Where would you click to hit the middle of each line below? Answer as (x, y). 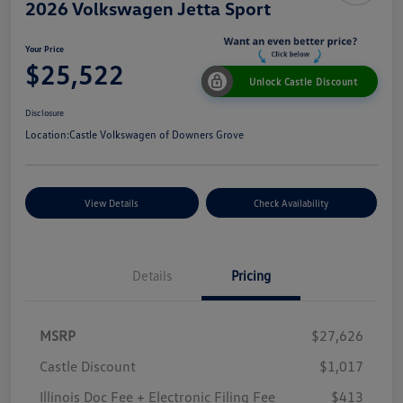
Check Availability (291, 202)
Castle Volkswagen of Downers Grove (157, 134)
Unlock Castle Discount (303, 81)
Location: (47, 134)
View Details (112, 202)
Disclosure (45, 112)
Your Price (45, 48)
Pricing (251, 275)
